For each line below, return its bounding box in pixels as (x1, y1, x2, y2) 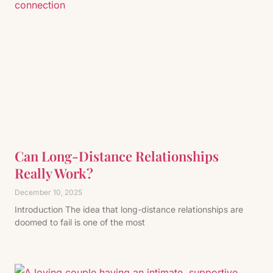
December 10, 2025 (15, 188, 82, 197)
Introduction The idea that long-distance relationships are (15, 204, 243, 214)
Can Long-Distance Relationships (15, 147, 219, 165)
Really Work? (15, 164, 93, 182)
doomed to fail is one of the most (15, 217, 145, 227)
